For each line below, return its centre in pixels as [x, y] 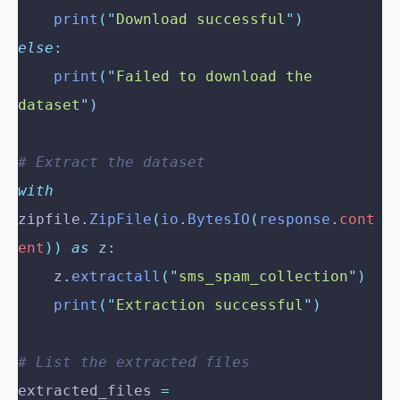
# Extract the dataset [112, 162]
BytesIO [219, 220]
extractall [116, 277]
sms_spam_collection [263, 277]
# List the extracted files [134, 362]
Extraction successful [210, 305]
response [295, 220]
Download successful [201, 20]
